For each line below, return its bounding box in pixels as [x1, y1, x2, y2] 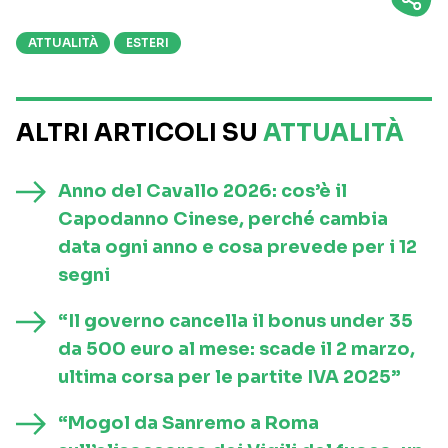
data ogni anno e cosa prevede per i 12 [58, 236, 417, 259]
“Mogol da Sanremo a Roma [58, 412, 319, 435]
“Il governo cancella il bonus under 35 [58, 310, 413, 333]
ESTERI [126, 35, 169, 51]
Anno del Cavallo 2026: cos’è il [58, 180, 347, 203]
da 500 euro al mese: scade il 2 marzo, [58, 338, 415, 361]
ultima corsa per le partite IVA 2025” [58, 366, 401, 389]
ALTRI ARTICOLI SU [16, 118, 263, 149]
